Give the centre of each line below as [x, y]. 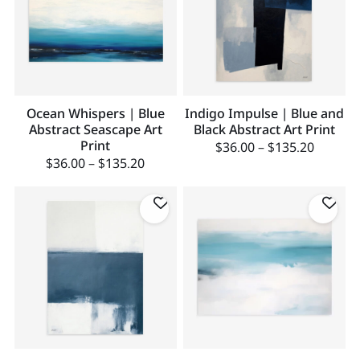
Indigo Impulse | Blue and [265, 114]
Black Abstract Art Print [265, 130]
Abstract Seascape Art [95, 130]
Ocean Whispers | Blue [95, 114]
